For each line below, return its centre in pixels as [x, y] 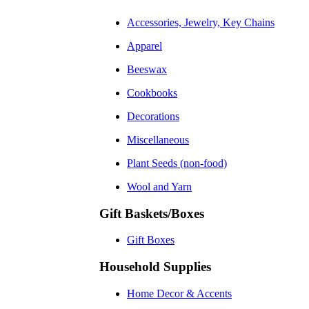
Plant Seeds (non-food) [177, 163]
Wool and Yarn [159, 187]
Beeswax [147, 69]
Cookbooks [152, 93]
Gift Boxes [151, 240]
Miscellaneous [158, 140]
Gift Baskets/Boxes [152, 213]
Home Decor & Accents [179, 293]
